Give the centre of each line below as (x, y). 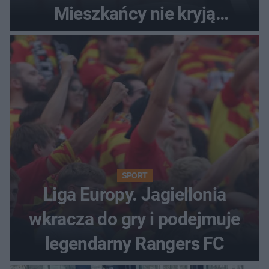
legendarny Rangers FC (134, 243)
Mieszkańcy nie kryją (134, 13)
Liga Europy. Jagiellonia (134, 194)
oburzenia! (134, 38)
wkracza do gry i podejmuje (134, 219)
